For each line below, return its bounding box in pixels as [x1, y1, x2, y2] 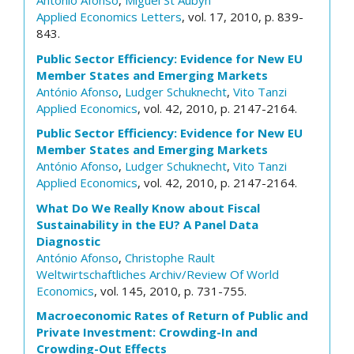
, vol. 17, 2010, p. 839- [182, 9, 303, 24]
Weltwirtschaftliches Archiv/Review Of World [36, 265, 279, 282]
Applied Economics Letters [36, 9, 182, 24]
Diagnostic [36, 232, 100, 249]
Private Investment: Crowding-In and [36, 324, 258, 340]
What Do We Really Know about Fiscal [36, 199, 260, 216]
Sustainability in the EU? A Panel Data [36, 216, 258, 232]
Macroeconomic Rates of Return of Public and [36, 307, 308, 323]
